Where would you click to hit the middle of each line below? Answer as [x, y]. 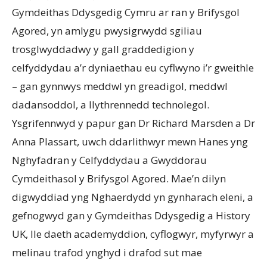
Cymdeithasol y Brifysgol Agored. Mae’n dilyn [119, 178]
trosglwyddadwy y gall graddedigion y [103, 49]
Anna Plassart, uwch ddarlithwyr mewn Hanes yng [130, 141]
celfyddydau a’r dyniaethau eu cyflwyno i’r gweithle [133, 67]
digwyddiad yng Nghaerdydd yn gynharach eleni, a [133, 197]
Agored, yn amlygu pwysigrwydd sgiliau [107, 30]
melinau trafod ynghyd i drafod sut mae [107, 252]
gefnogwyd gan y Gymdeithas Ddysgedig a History [131, 215]
